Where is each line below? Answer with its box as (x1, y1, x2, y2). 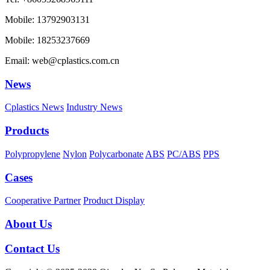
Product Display (83, 195, 145, 206)
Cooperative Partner (5, 195, 81, 206)
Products (5, 124, 49, 137)
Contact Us (5, 242, 60, 255)
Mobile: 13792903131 (5, 14, 90, 25)
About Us (5, 218, 52, 231)
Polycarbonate (89, 148, 143, 159)
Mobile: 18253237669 (5, 35, 90, 46)
